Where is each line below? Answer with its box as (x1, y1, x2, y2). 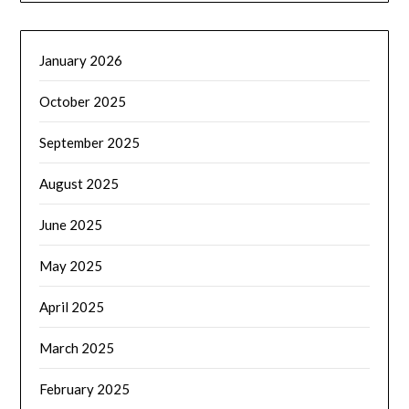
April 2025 (39, 299, 105, 316)
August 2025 (39, 175, 120, 193)
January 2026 (39, 52, 123, 69)
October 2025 (39, 93, 127, 110)
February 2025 (39, 381, 131, 398)
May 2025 (39, 257, 103, 275)
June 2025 (39, 216, 103, 234)
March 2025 (39, 340, 115, 357)
